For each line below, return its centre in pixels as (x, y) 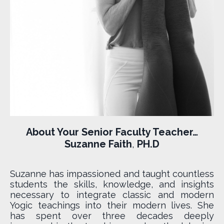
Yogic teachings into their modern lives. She (112, 205)
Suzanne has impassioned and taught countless (112, 173)
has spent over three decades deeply (112, 215)
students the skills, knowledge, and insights (112, 184)
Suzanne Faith (98, 144)
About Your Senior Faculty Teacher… (112, 132)
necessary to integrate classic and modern (112, 194)
